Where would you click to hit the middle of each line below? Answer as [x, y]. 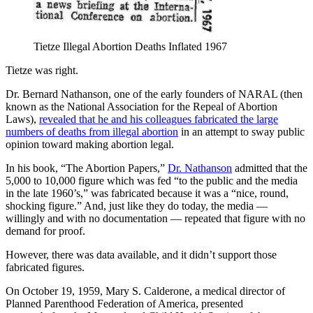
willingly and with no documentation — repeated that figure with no [155, 218]
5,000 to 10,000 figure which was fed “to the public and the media [152, 180]
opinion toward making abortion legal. [90, 144]
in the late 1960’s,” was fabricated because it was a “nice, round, [147, 193]
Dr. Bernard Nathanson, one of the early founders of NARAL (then [154, 94]
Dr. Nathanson [200, 168]
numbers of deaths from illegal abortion [92, 131]
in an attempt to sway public [241, 131]
